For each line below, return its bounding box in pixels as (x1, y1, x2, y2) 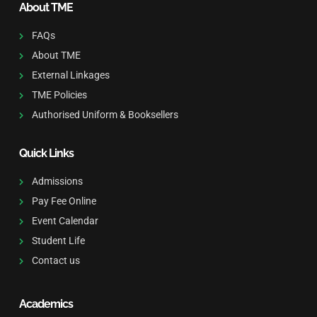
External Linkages (31, 69, 110, 81)
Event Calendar (31, 215, 98, 227)
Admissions (31, 175, 83, 188)
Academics (19, 297, 73, 311)
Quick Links (19, 146, 74, 161)
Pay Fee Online (31, 195, 96, 207)
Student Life (31, 235, 85, 247)
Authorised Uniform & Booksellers (31, 109, 178, 121)
